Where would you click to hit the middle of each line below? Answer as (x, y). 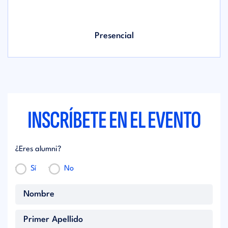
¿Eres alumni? (38, 149)
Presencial (114, 36)
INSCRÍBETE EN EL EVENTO (114, 120)
